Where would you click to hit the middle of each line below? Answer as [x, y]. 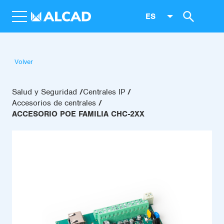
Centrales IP [104, 92]
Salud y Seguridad [44, 92]
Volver [24, 62]
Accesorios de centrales [54, 103]
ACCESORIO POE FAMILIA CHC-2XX [78, 114]
